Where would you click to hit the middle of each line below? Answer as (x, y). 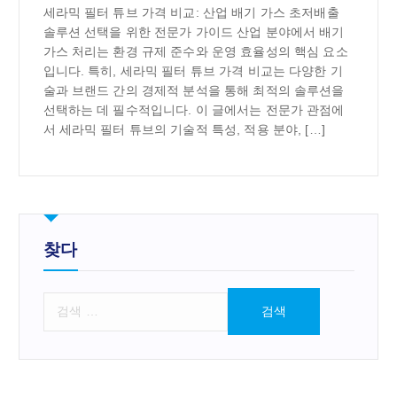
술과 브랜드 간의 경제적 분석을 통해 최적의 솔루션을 (194, 91)
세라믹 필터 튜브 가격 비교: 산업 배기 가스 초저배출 (191, 13)
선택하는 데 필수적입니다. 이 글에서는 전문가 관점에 (194, 110)
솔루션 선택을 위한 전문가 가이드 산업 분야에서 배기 (194, 32)
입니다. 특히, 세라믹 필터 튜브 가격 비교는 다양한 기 (193, 71)
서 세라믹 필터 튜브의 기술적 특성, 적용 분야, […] (184, 130)
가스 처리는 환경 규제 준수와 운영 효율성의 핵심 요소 (195, 52)
